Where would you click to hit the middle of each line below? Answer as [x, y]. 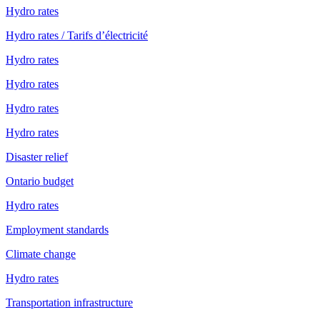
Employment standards [57, 229]
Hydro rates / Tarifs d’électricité [77, 35]
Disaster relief [37, 156]
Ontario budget [40, 181]
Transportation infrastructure [69, 302]
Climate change [41, 254]
